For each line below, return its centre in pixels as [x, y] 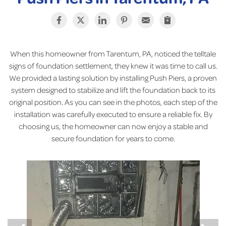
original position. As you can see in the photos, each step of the [113, 102]
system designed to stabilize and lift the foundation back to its [113, 90]
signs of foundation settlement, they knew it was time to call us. [113, 66]
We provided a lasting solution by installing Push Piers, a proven [113, 78]
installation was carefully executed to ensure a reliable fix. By [113, 114]
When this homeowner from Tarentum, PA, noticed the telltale [113, 54]
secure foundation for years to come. [113, 138]
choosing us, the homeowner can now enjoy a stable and [113, 126]
